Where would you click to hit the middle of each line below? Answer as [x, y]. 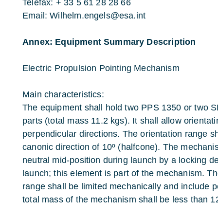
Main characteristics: [63, 94]
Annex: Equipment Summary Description [109, 42]
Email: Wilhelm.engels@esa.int [84, 16]
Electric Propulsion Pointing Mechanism [101, 68]
